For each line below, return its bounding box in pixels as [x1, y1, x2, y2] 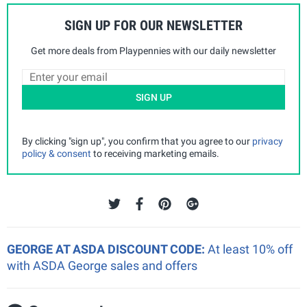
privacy [252, 135, 283, 147]
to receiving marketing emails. [91, 147, 219, 159]
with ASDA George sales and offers [7, 258, 197, 273]
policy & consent [22, 147, 91, 159]
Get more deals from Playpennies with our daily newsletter [31, 45, 276, 56]
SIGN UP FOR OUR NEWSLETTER [64, 16, 243, 34]
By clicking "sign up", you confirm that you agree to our [22, 135, 252, 147]
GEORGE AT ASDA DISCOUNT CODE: [7, 241, 208, 256]
